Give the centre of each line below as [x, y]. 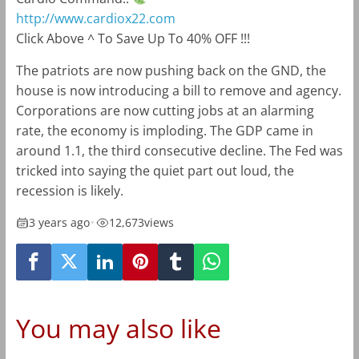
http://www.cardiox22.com [95, 19]
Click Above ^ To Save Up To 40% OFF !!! [133, 39]
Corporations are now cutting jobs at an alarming [165, 111]
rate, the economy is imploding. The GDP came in [164, 131]
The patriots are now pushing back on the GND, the [171, 71]
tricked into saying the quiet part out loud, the [155, 171]
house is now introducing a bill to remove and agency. [178, 91]
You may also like [118, 329]
